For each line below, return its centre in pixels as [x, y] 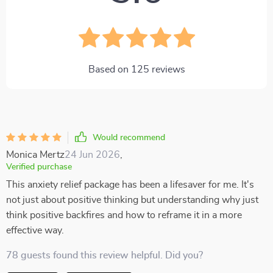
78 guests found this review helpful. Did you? [105, 255]
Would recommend [129, 138]
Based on [109, 69]
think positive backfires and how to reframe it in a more [124, 215]
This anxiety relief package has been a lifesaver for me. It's [130, 185]
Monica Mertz [35, 155]
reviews [167, 69]
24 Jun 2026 [92, 155]
